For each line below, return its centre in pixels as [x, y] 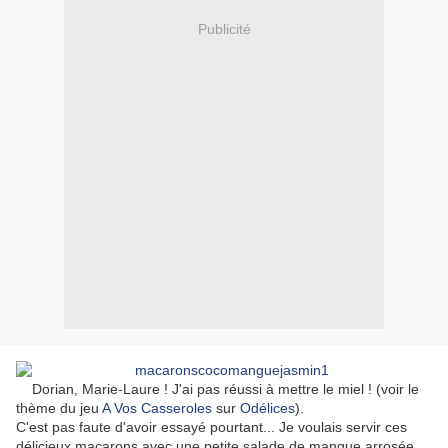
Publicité [224, 28]
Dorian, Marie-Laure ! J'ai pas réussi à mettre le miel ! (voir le [217, 389]
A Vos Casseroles [157, 408]
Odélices [267, 408]
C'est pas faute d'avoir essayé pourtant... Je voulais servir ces [211, 427]
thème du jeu [59, 408]
